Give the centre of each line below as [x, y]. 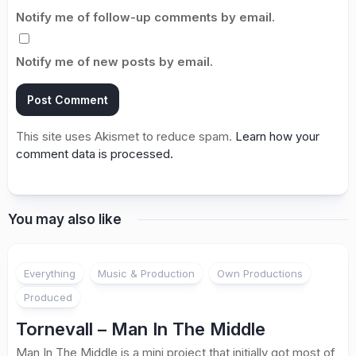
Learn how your [277, 137]
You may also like [65, 220]
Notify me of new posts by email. [114, 62]
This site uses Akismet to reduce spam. [126, 137]
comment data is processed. [95, 154]
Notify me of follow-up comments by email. [145, 17]
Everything [50, 274]
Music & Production [146, 274]
